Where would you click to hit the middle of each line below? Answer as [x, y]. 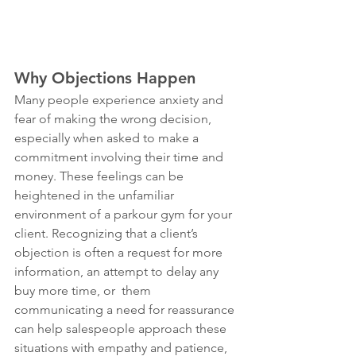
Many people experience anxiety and [120, 99]
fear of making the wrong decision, [114, 118]
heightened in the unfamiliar [96, 195]
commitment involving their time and [120, 157]
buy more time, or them [84, 290]
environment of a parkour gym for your [125, 214]
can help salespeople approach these [122, 328]
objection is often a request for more [120, 252]
